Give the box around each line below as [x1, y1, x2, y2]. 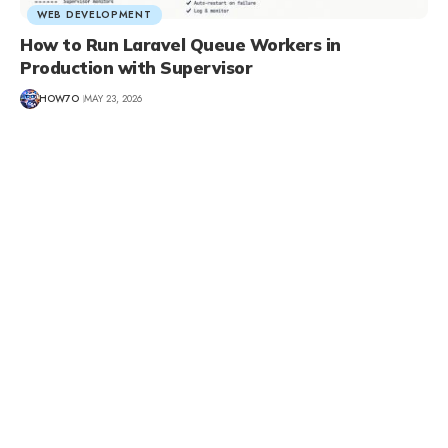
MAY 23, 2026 [84, 91, 142, 107]
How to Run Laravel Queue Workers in [20, 33, 341, 55]
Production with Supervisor [20, 56, 252, 78]
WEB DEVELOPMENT [37, 6, 152, 22]
